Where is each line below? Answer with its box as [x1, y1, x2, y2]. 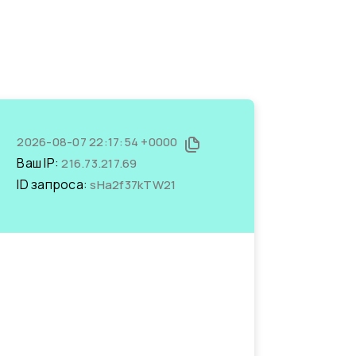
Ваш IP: [17, 154, 62, 172]
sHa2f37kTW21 [90, 176, 176, 193]
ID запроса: [17, 176, 91, 193]
